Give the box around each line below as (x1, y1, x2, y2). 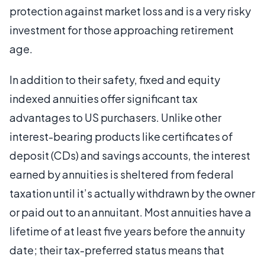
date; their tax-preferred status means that (9, 243, 224, 257)
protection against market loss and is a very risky (9, 4, 251, 18)
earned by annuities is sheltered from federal (9, 167, 234, 181)
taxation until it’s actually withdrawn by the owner (9, 186, 255, 200)
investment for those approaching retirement (9, 22, 234, 37)
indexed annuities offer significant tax (9, 91, 198, 105)
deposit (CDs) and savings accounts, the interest (9, 148, 250, 162)
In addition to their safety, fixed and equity (9, 72, 220, 86)
